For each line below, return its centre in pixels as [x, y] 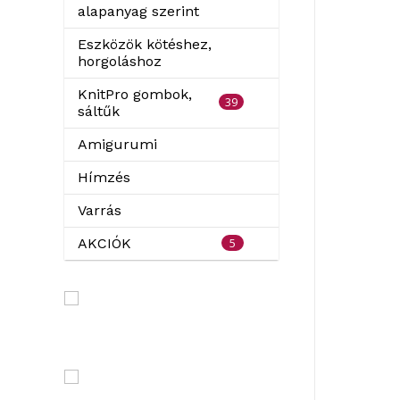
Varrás [100, 210]
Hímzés [104, 177]
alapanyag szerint [138, 11]
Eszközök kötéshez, [145, 44]
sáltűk [99, 111]
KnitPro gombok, [135, 94]
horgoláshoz [120, 61]
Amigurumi [117, 144]
